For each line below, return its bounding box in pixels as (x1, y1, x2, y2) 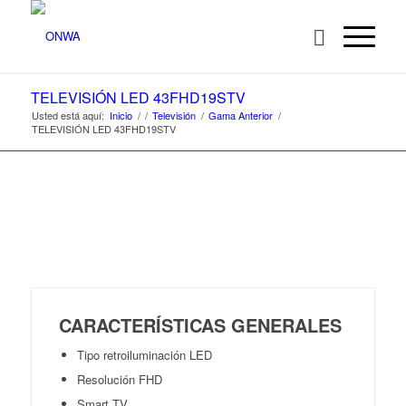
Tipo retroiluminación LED (76, 346, 212, 363)
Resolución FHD (76, 371, 162, 388)
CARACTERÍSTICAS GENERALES (58, 312, 342, 338)
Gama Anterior (208, 108, 273, 122)
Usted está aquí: (31, 108, 104, 122)
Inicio (109, 108, 132, 122)
